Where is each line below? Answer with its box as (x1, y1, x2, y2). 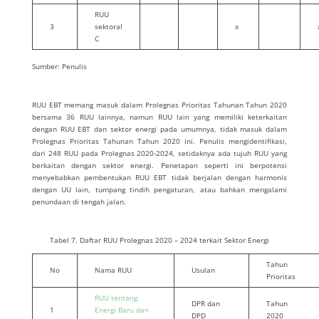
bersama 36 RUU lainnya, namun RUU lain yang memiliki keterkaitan (31, 112, 288, 122)
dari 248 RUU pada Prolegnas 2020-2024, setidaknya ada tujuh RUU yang (31, 148, 288, 158)
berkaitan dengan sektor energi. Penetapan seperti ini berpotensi (31, 160, 288, 170)
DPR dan (191, 298, 220, 308)
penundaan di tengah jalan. (31, 197, 126, 206)
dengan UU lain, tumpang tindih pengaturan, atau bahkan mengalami (31, 184, 288, 194)
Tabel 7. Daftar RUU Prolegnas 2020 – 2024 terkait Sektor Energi (49, 235, 269, 245)
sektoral (94, 21, 122, 31)
